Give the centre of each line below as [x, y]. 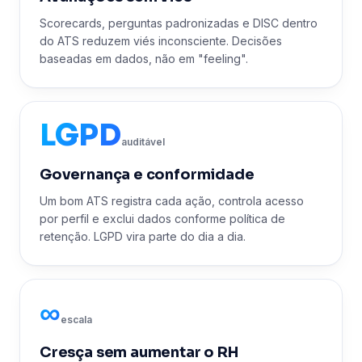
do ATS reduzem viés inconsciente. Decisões [161, 41]
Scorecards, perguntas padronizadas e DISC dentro [179, 23]
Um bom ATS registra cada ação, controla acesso [172, 201]
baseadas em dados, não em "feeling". [144, 59]
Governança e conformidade [147, 175]
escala [76, 320]
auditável [143, 142]
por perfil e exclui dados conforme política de [162, 219]
